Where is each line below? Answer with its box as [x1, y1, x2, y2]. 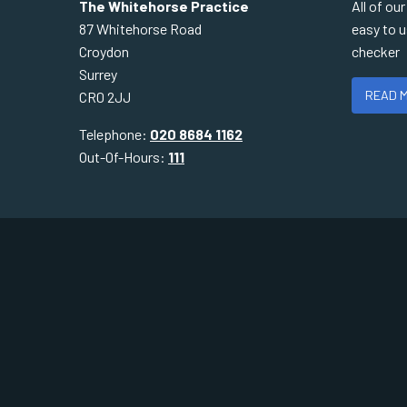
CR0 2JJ [79, 88, 131, 105]
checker [352, 43, 400, 60]
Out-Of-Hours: [79, 148, 168, 165]
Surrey [79, 65, 117, 83]
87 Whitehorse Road [79, 20, 202, 37]
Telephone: [79, 125, 150, 143]
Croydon [79, 43, 129, 60]
